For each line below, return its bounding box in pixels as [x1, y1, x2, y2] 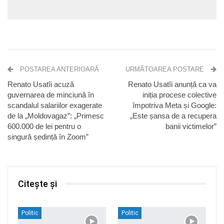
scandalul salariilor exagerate [7, 100, 102, 109]
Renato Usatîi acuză [7, 79, 74, 88]
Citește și [18, 178, 57, 189]
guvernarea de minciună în [7, 90, 94, 99]
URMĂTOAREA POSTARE [125, 65, 206, 73]
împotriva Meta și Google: [132, 100, 216, 109]
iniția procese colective [142, 90, 216, 99]
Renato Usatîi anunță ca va [128, 79, 216, 88]
